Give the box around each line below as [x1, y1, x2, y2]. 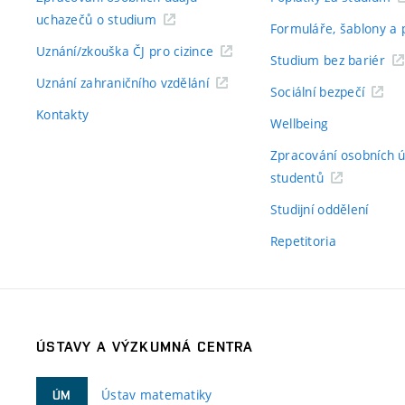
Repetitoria [269, 232, 336, 250]
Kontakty [36, 106, 89, 123]
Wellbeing [269, 115, 329, 132]
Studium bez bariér [269, 52, 385, 69]
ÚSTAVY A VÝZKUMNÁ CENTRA [36, 338, 254, 355]
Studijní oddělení [269, 201, 369, 218]
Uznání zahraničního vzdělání [36, 74, 209, 91]
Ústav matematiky [101, 386, 212, 403]
